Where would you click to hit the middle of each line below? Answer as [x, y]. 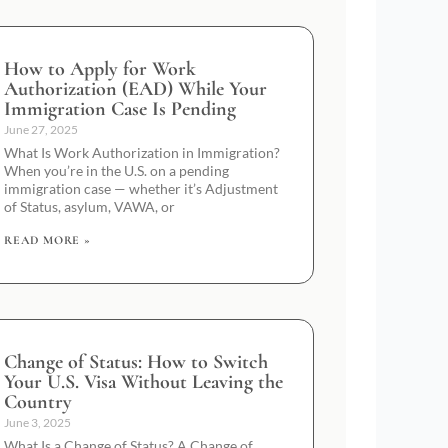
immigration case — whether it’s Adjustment [141, 188]
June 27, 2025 [41, 129]
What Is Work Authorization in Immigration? [142, 152]
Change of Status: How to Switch [136, 361]
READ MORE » [47, 239]
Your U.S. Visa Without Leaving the [143, 381]
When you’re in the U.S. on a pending [116, 170]
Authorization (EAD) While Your [135, 88]
